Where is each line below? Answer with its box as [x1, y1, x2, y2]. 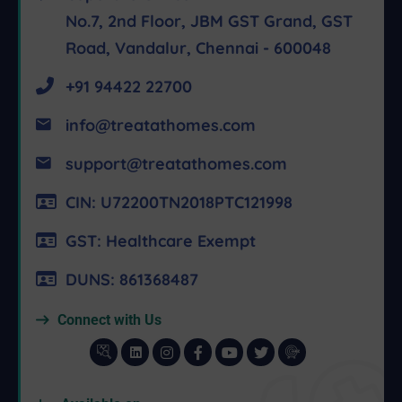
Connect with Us [57, 311, 162, 329]
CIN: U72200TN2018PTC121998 [66, 192, 293, 214]
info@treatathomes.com [66, 115, 256, 136]
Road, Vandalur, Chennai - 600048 [66, 38, 331, 59]
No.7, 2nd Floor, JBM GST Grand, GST [66, 11, 353, 32]
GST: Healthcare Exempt [66, 231, 256, 252]
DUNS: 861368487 [66, 269, 198, 291]
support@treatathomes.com [66, 153, 287, 175]
